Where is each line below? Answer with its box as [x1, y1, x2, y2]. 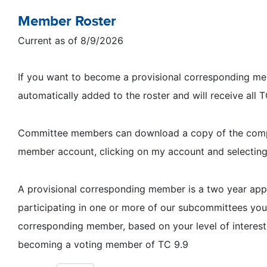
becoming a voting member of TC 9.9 [18, 238, 188, 250]
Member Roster [18, 13, 116, 29]
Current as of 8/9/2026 [18, 35, 123, 46]
